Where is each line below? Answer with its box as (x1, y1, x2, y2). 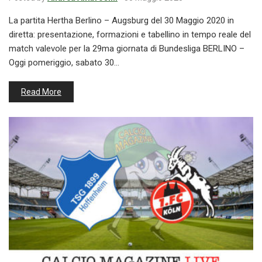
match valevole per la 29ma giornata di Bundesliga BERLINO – (9, 43, 244, 54)
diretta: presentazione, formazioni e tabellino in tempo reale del (9, 29, 251, 40)
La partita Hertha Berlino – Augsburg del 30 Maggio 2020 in (9, 15, 234, 26)
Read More (21, 87, 61, 96)
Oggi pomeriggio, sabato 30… (9, 57, 119, 68)
